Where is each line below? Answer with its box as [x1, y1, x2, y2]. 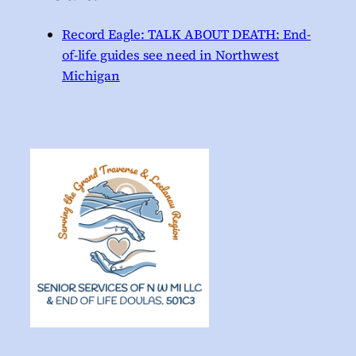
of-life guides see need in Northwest [62, 45, 280, 64]
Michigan [62, 66, 120, 84]
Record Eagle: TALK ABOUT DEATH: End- [62, 25, 311, 43]
